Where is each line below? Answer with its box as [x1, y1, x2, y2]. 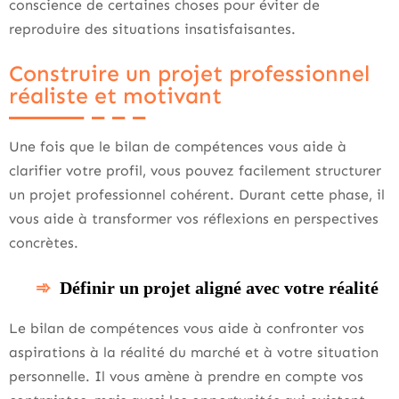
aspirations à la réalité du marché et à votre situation [9, 343, 379, 361]
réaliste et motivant [9, 82, 222, 110]
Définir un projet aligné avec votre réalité [60, 277, 379, 297]
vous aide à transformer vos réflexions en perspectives [9, 209, 379, 227]
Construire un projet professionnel [9, 60, 370, 87]
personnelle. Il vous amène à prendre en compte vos [9, 367, 363, 385]
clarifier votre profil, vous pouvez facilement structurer [9, 161, 381, 179]
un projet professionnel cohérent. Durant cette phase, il [9, 185, 385, 203]
